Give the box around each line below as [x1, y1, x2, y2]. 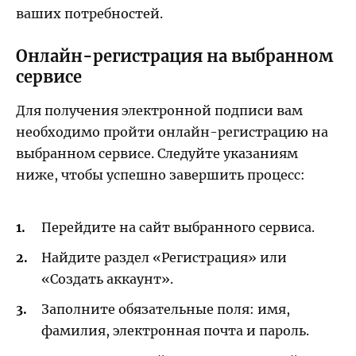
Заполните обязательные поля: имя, [41, 301, 290, 318]
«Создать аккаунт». [41, 271, 173, 288]
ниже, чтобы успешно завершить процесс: [16, 167, 305, 184]
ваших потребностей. [16, 6, 163, 22]
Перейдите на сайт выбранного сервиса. [41, 219, 315, 235]
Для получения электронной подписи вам [16, 103, 303, 119]
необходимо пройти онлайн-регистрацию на [16, 124, 328, 141]
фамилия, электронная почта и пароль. [41, 323, 309, 339]
